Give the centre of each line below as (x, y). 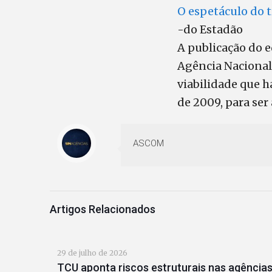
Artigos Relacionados (103, 209)
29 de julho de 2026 (92, 253)
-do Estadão (210, 29)
